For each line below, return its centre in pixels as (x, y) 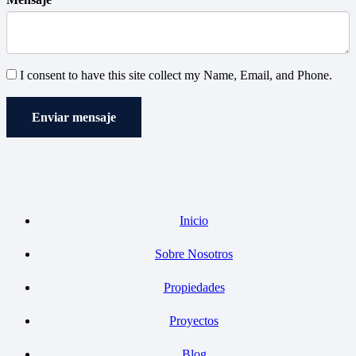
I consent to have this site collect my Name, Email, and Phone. (174, 75)
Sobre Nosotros (194, 253)
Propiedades (194, 287)
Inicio (194, 220)
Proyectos (194, 320)
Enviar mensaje (74, 117)
